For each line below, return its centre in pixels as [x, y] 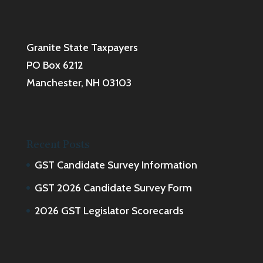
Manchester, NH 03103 [79, 82]
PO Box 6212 [54, 65]
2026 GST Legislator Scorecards [109, 210]
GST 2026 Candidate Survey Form [113, 188]
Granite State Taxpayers [82, 47]
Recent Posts [58, 144]
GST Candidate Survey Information [116, 165]
